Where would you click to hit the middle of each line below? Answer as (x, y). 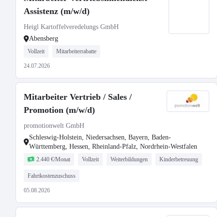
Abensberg (44, 39)
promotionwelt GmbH (54, 126)
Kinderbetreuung (179, 159)
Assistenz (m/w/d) (57, 11)
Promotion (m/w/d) (59, 110)
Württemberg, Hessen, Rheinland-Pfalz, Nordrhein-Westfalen (113, 147)
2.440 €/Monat (53, 159)
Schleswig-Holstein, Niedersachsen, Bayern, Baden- (100, 137)
